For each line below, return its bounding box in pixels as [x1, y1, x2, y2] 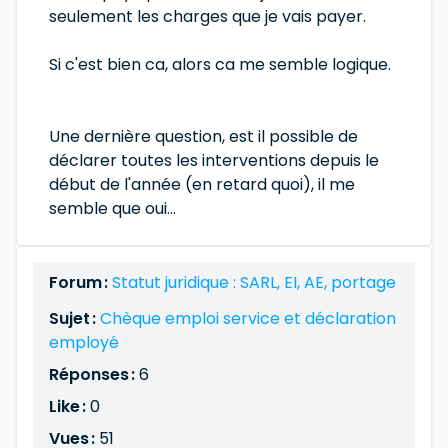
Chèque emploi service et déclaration [100, 307, 396, 330]
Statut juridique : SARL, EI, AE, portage [112, 271, 396, 294]
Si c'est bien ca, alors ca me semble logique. [49, 53, 391, 76]
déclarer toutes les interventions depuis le [49, 149, 379, 172]
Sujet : [49, 307, 100, 330]
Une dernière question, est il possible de [49, 125, 358, 148]
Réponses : [49, 363, 139, 386]
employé [49, 331, 119, 354]
